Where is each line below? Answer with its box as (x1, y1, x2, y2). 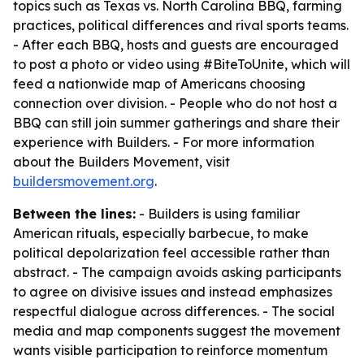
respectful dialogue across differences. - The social (13, 303, 335, 319)
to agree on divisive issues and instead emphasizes (13, 284, 332, 300)
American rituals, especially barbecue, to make (13, 225, 309, 241)
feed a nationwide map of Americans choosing (13, 76, 305, 92)
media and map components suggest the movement (13, 323, 340, 339)
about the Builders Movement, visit (13, 154, 230, 170)
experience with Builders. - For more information (13, 134, 314, 150)
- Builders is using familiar (136, 206, 300, 222)
